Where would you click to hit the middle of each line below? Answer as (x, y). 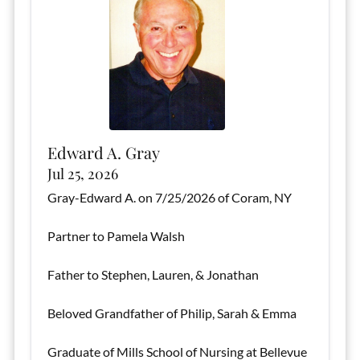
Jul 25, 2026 (82, 174)
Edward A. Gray (103, 152)
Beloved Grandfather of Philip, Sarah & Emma (172, 313)
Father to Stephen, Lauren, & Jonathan (153, 274)
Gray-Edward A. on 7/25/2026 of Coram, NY (169, 197)
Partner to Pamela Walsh (116, 236)
